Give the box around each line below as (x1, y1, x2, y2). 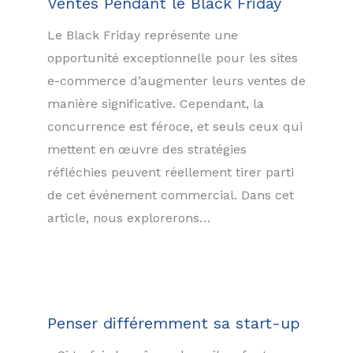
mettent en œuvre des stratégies (47, 142, 247, 158)
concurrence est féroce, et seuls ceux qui (47, 119, 303, 135)
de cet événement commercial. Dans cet (47, 188, 294, 203)
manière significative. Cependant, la (47, 96, 264, 112)
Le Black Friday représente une (47, 28, 238, 43)
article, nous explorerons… (47, 210, 210, 226)
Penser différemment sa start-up (47, 314, 300, 333)
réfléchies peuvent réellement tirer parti (47, 165, 294, 180)
